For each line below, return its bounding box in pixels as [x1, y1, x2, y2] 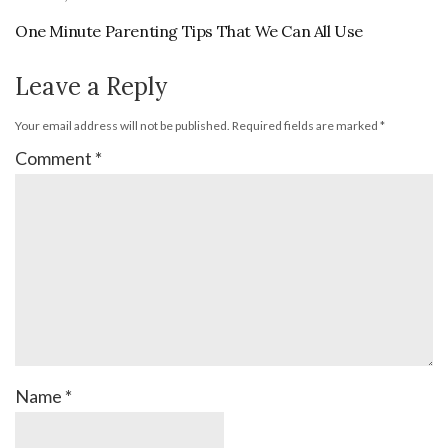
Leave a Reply [15, 70, 167, 102]
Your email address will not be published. [15, 117, 230, 133]
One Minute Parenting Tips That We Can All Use [15, 20, 363, 41]
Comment [15, 146, 95, 169]
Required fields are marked [232, 117, 380, 133]
